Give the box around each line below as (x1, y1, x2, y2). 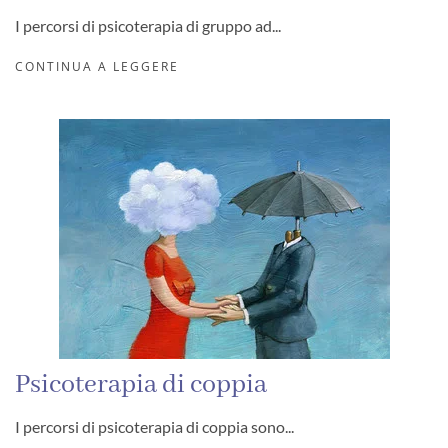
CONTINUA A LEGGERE (15, 57, 179, 75)
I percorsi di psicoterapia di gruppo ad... (15, 15, 281, 35)
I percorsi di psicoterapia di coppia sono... (15, 416, 294, 436)
